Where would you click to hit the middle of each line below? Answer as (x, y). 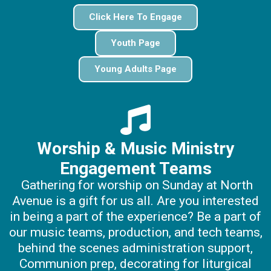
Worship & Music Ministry (135, 149)
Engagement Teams (135, 169)
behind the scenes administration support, (135, 248)
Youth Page (135, 43)
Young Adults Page (135, 69)
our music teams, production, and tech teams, (135, 232)
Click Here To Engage (135, 17)
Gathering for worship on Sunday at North (137, 185)
